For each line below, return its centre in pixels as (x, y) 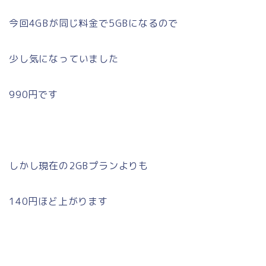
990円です (34, 95)
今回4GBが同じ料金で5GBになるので (94, 23)
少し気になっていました (64, 59)
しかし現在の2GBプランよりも (79, 166)
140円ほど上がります (58, 202)
